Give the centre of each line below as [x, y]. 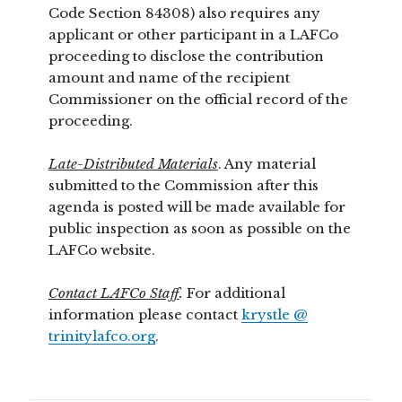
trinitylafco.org [101, 336]
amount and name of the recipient [169, 77]
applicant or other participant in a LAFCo [193, 34]
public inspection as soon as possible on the [199, 228]
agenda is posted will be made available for [197, 206]
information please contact [144, 314]
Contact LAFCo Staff [114, 293]
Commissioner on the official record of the [198, 99]
